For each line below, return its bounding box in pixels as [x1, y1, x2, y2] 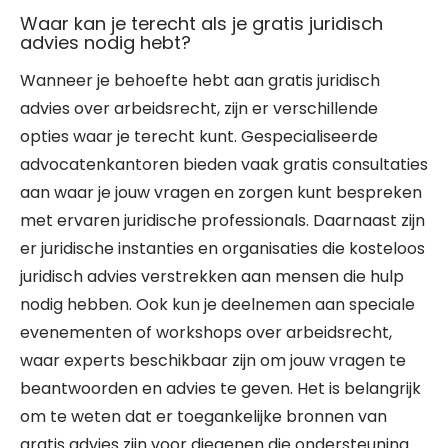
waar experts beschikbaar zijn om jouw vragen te [20, 349, 406, 372]
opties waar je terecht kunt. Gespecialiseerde [20, 125, 378, 148]
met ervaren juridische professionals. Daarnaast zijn [20, 209, 425, 232]
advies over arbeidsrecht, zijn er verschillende [20, 97, 378, 120]
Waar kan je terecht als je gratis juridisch [20, 11, 383, 36]
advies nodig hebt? [20, 30, 191, 55]
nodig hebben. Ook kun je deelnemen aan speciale [20, 293, 415, 316]
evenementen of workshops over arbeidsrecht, [20, 321, 392, 344]
